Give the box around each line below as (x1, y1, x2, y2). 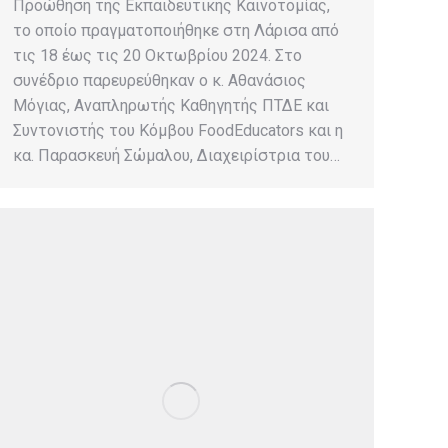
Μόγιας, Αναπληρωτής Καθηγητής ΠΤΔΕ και (13, 96, 329, 116)
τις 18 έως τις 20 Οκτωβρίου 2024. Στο (13, 46, 302, 66)
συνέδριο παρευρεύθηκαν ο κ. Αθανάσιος (13, 71, 306, 91)
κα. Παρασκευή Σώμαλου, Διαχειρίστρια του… (13, 146, 340, 166)
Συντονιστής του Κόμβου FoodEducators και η (13, 121, 343, 141)
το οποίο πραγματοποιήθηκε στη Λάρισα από (13, 21, 339, 41)
